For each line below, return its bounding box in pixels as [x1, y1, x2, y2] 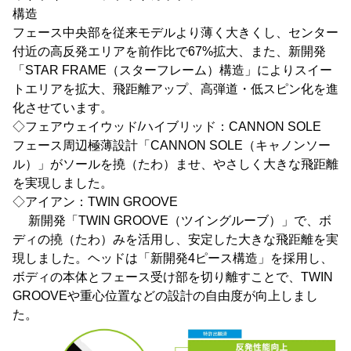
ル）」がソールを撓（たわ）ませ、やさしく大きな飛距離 [13, 157, 338, 171]
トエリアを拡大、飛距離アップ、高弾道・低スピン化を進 [13, 81, 338, 96]
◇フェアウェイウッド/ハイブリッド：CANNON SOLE [13, 119, 321, 133]
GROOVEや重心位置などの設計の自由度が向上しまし [13, 288, 318, 302]
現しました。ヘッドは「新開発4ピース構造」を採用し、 [13, 251, 333, 265]
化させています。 [13, 100, 113, 114]
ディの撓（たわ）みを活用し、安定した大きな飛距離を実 [13, 232, 338, 246]
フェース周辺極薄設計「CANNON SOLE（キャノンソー [13, 138, 331, 152]
